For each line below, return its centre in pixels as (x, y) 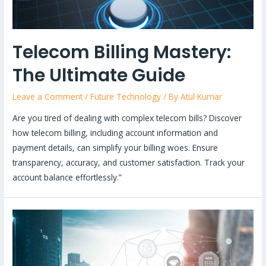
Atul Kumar (202, 97)
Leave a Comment (48, 97)
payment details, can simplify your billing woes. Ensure (115, 148)
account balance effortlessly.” (67, 177)
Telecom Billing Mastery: (122, 53)
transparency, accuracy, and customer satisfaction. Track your (129, 162)
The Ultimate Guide (99, 76)
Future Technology (126, 97)
